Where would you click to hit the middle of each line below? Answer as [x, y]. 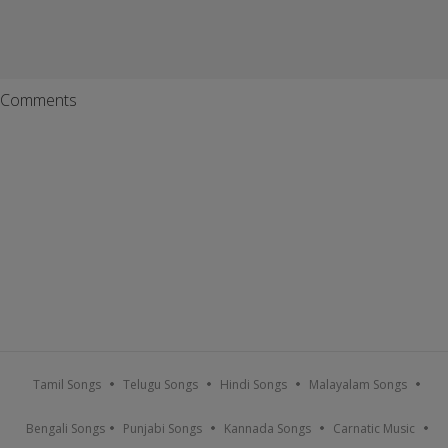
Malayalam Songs [358, 384]
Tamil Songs [67, 384]
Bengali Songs [65, 428]
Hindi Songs [253, 384]
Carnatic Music [373, 428]
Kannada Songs [267, 428]
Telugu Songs [160, 384]
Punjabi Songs [162, 428]
